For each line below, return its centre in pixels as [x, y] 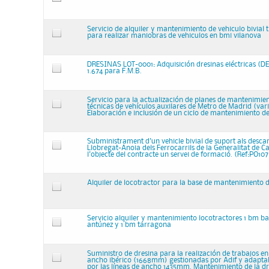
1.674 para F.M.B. [114, 71]
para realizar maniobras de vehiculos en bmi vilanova [174, 36]
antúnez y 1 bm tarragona [129, 225]
